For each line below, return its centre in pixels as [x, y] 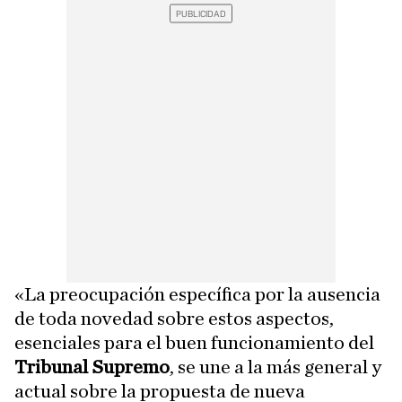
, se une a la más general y [275, 367]
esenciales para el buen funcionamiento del [194, 343]
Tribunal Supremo [92, 367]
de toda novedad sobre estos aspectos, [174, 319]
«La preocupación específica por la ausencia [197, 295]
